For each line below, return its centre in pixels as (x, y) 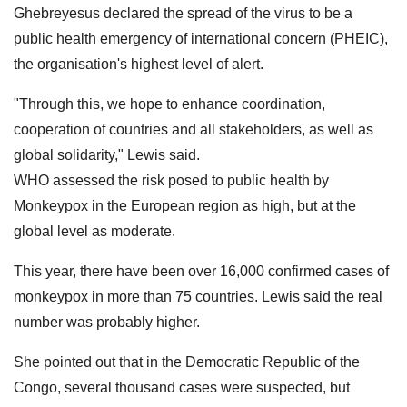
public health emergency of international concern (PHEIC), (201, 38)
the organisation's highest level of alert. (139, 64)
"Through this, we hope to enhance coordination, (169, 104)
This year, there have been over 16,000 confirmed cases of (201, 271)
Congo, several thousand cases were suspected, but (182, 387)
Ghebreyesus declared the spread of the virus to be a (183, 13)
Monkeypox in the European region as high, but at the (185, 205)
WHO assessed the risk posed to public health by (171, 180)
